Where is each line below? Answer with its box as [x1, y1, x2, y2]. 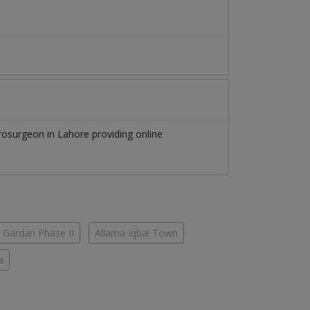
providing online [89, 127, 163, 141]
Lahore [57, 127, 89, 141]
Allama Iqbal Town [95, 226, 178, 240]
